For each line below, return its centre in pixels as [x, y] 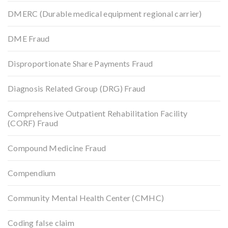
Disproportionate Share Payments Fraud [80, 63]
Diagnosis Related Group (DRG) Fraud [77, 88]
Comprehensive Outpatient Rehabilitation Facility [98, 113]
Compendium [32, 173]
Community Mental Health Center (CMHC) [86, 197]
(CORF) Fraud [33, 123]
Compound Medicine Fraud [57, 148]
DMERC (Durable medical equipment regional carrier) [105, 13]
